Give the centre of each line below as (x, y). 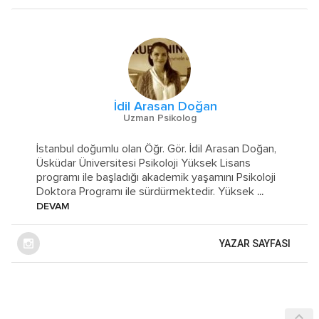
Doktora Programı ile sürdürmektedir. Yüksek (146, 191)
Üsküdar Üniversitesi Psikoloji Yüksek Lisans (144, 163)
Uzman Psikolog (159, 118)
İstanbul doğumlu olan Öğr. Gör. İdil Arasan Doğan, (157, 148)
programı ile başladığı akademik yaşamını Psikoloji (156, 177)
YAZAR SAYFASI (255, 243)
